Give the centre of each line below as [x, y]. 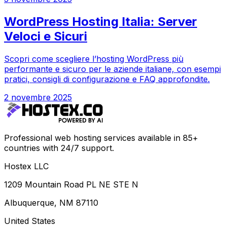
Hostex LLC [26, 166]
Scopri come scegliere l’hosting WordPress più [94, 59]
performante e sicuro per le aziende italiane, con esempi [112, 69]
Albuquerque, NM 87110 [51, 203]
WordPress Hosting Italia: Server [101, 22]
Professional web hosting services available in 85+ [101, 138]
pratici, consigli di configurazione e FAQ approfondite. [107, 79]
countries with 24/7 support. [59, 148]
